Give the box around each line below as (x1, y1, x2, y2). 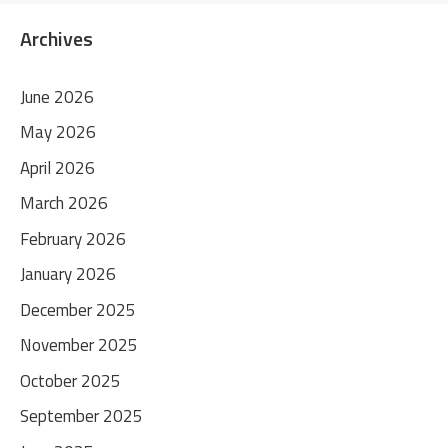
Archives (20, 22, 93, 54)
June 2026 (20, 83, 94, 110)
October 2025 (20, 367, 121, 394)
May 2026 (20, 119, 96, 145)
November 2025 (20, 332, 138, 358)
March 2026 (20, 190, 108, 216)
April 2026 (20, 154, 95, 181)
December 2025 (20, 296, 136, 323)
